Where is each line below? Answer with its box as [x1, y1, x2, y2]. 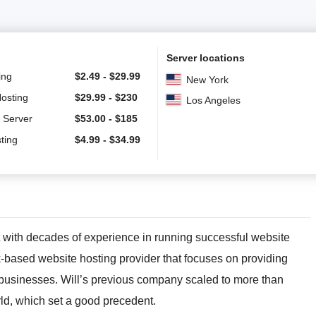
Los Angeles [186, 94, 241, 106]
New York [186, 73, 229, 85]
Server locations [166, 51, 245, 63]
